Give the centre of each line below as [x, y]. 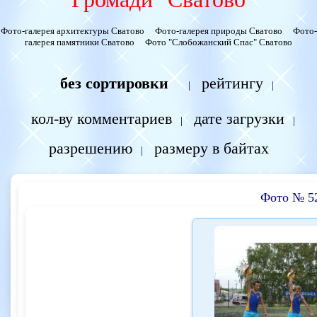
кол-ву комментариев [101, 119]
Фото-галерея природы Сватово [218, 31]
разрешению [90, 148]
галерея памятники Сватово [80, 42]
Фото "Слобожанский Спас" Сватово [219, 42]
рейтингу [232, 83]
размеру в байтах [211, 148]
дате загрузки [239, 119]
